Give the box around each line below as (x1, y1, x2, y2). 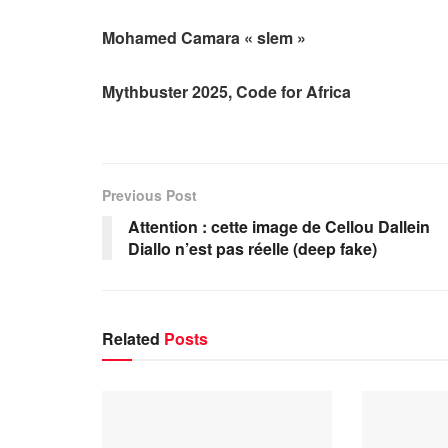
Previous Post (102, 184, 197, 205)
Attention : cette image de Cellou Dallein (128, 214, 430, 238)
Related (102, 326, 160, 350)
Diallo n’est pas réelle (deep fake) (128, 236, 377, 260)
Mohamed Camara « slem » (102, 25, 306, 49)
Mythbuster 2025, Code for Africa (102, 79, 351, 103)
